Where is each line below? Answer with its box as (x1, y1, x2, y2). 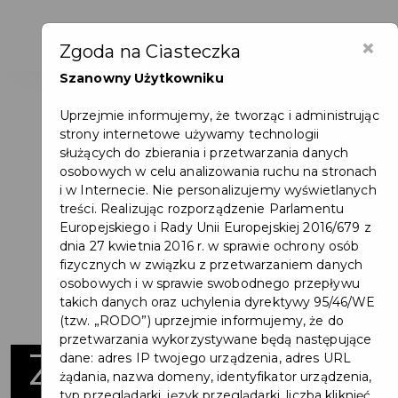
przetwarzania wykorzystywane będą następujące (59, 330, 372, 347)
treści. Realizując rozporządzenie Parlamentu (59, 200, 345, 217)
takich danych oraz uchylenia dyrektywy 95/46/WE (59, 293, 376, 310)
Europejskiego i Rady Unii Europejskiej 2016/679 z (59, 219, 371, 235)
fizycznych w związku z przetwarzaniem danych (59, 256, 363, 273)
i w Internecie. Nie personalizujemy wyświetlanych (59, 181, 377, 198)
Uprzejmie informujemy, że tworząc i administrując (59, 107, 379, 123)
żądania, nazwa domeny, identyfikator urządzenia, (59, 368, 372, 385)
